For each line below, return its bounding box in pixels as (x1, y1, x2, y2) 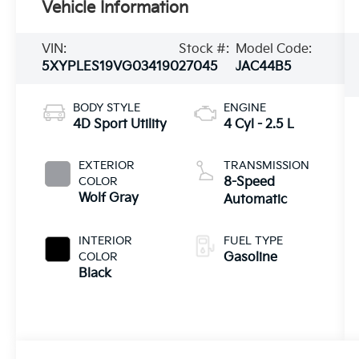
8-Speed (223, 175, 275, 191)
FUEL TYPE (223, 234, 283, 248)
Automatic (223, 192, 287, 208)
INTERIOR (79, 234, 133, 248)
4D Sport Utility (73, 117, 167, 133)
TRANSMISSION (223, 159, 309, 173)
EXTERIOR (79, 159, 135, 173)
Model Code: (236, 42, 313, 58)
